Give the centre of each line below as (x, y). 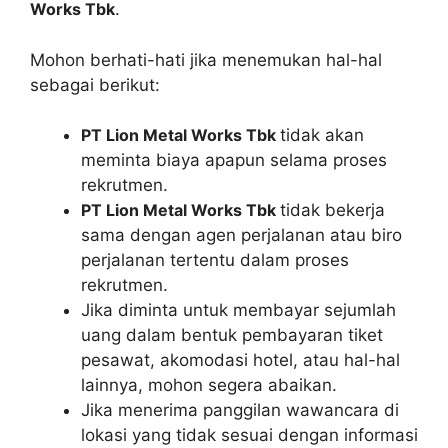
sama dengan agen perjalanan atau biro (241, 235)
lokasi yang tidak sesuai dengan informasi (249, 435)
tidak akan (322, 135)
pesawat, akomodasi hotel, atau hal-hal (240, 360)
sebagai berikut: (95, 84)
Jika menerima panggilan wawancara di (240, 410)
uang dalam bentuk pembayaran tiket (232, 335)
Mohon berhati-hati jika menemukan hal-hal (206, 59)
